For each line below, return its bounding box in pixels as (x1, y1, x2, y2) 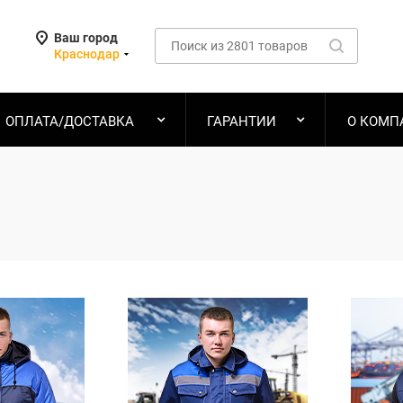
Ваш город (54, 31, 118, 45)
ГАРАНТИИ (206, 113, 276, 130)
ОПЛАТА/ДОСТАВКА (5, 113, 134, 130)
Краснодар (54, 47, 120, 61)
